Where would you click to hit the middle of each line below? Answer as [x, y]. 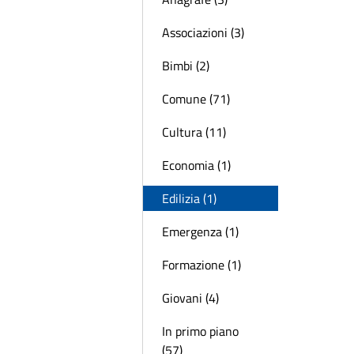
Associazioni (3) [203, 32]
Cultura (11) [194, 132]
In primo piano [200, 331]
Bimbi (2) [186, 66]
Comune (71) [196, 99]
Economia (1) [196, 165]
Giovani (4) [190, 298]
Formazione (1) [201, 265]
